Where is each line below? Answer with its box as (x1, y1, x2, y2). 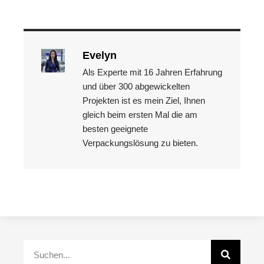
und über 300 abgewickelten (82, 81, 190, 91)
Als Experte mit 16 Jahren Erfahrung (82, 67, 222, 77)
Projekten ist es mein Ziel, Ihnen (82, 95, 205, 105)
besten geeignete (82, 124, 148, 134)
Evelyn (82, 49, 117, 61)
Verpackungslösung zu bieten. (82, 138, 198, 148)
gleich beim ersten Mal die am (82, 110, 197, 120)
